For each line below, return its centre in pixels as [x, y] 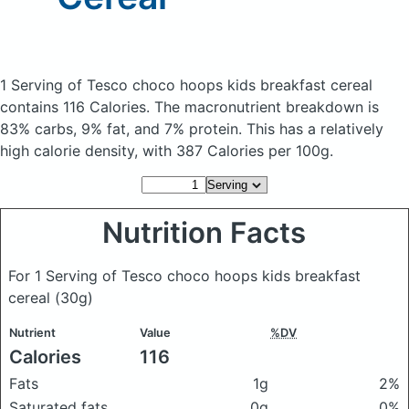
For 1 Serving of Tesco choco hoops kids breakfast [184, 276]
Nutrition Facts [204, 233]
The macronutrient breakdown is [267, 107]
